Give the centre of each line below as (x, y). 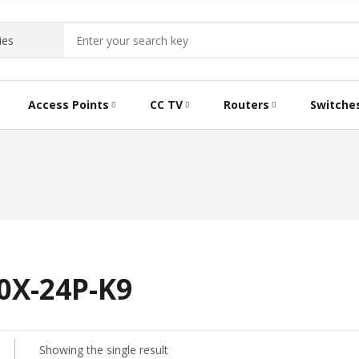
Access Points (68, 105)
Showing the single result (103, 350)
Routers (246, 105)
